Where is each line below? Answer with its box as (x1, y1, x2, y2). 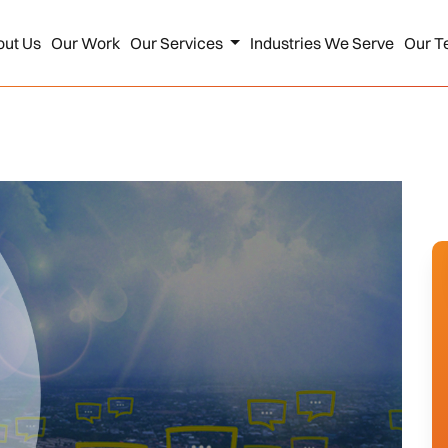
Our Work (50, 33, 120, 54)
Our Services (129, 33, 226, 54)
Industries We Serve (249, 33, 394, 54)
